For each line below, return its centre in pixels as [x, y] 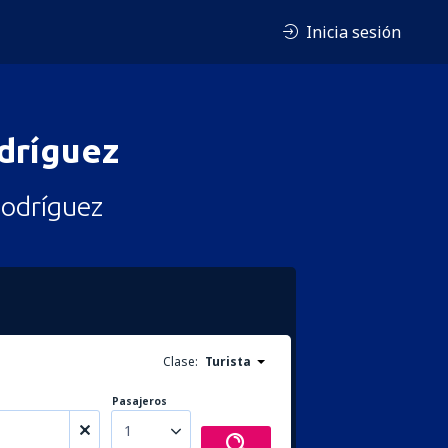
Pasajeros [139, 401]
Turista [228, 361]
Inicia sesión [353, 31]
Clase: [180, 361]
